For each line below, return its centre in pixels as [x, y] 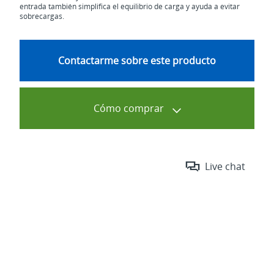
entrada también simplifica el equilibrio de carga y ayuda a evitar [130, 6]
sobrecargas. [42, 16]
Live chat [225, 166]
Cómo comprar [130, 108]
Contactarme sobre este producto [137, 61]
